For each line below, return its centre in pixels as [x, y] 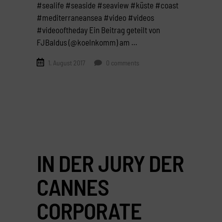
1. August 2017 [67, 63]
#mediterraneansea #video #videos [95, 17]
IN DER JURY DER [111, 163]
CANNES [73, 187]
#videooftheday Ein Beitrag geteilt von [98, 29]
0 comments [122, 63]
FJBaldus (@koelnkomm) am [84, 42]
